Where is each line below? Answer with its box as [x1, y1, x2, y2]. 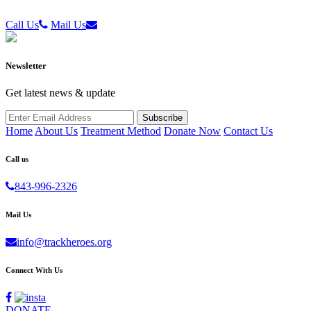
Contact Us [224, 125, 273, 137]
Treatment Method [81, 125, 161, 137]
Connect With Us [6, 266, 62, 275]
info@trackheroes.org [17, 236, 112, 249]
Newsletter [6, 60, 47, 72]
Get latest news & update [6, 87, 115, 99]
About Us [35, 125, 78, 137]
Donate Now [164, 125, 221, 137]
